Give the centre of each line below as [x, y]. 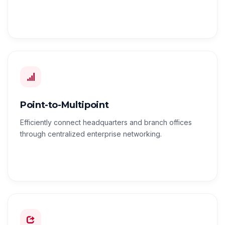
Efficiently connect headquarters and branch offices [106, 123]
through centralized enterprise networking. [91, 134]
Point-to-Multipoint [65, 105]
